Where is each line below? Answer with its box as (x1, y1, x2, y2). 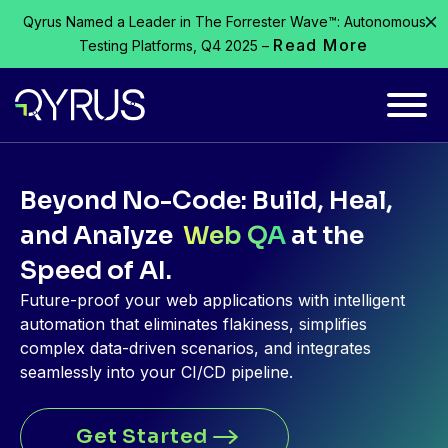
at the (286, 220, 364, 251)
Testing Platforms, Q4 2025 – (79, 37, 274, 54)
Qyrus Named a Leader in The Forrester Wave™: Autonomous (22, 13, 426, 30)
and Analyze (20, 220, 183, 251)
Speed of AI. (20, 255, 172, 286)
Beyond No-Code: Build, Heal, (20, 185, 393, 216)
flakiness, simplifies (218, 314, 367, 334)
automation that (20, 314, 144, 334)
